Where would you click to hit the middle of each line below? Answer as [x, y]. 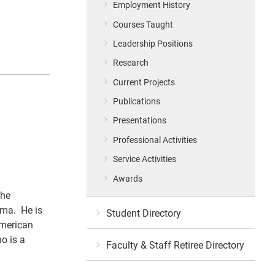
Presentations [140, 120]
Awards [128, 178]
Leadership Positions [153, 43]
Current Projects [144, 82]
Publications [137, 101]
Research [131, 63]
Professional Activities [155, 139]
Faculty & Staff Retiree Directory [175, 245]
